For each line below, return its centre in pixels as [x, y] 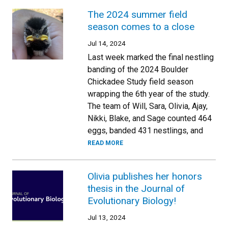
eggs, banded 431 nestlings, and [145, 131]
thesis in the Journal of [136, 189]
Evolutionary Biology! [132, 201]
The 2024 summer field [137, 15]
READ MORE [105, 143]
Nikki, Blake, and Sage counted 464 [150, 118]
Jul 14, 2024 [107, 43]
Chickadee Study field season [140, 82]
